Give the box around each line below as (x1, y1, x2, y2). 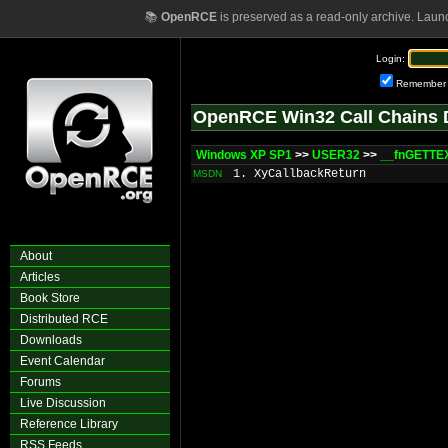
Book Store (20, 291, 80, 305)
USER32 (312, 148, 360, 162)
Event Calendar (20, 354, 105, 368)
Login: (376, 53, 405, 64)
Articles (20, 270, 60, 284)
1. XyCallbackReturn (233, 167, 366, 181)
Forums (20, 375, 61, 389)
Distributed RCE (20, 312, 108, 326)
